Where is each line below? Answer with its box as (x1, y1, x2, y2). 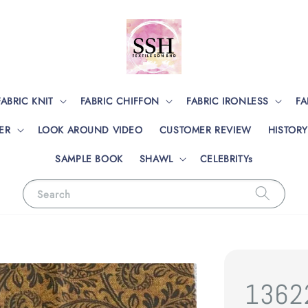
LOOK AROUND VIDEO (37, 122, 143, 137)
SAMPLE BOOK (55, 151, 123, 166)
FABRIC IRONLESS (186, 93, 269, 108)
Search (37, 186, 71, 202)
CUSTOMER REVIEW (159, 122, 252, 137)
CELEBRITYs (199, 151, 253, 166)
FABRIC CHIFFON (80, 93, 159, 108)
